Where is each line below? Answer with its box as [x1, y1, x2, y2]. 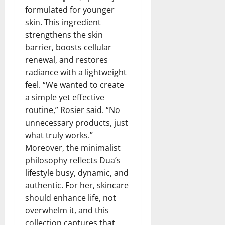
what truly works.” [25, 129, 93, 141]
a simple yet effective [25, 91, 104, 103]
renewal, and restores [25, 54, 108, 65]
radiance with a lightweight [25, 66, 127, 78]
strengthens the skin [25, 29, 103, 40]
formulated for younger [25, 4, 115, 15]
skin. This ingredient [25, 16, 101, 28]
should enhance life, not [25, 192, 116, 203]
